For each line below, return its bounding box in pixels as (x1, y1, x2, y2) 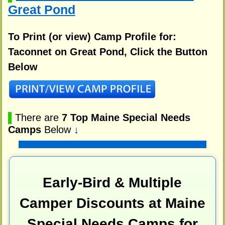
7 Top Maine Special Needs (61, 111, 190, 123)
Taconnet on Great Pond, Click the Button (8, 46, 207, 57)
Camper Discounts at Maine (19, 195, 205, 211)
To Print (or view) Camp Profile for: (8, 31, 176, 42)
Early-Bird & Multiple (43, 175, 182, 191)
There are (15, 111, 62, 123)
